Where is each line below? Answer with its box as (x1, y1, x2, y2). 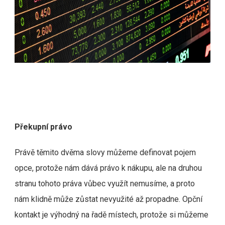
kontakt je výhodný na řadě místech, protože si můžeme (15, 209, 208, 219)
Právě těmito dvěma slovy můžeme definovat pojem (15, 147, 196, 157)
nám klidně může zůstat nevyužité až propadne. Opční (15, 194, 202, 204)
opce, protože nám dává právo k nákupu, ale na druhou (15, 163, 202, 173)
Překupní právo (15, 122, 72, 132)
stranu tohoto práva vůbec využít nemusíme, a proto (15, 178, 195, 188)
